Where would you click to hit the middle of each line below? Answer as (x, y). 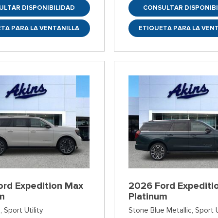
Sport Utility (24, 210)
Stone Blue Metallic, (161, 210)
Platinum (148, 197)
